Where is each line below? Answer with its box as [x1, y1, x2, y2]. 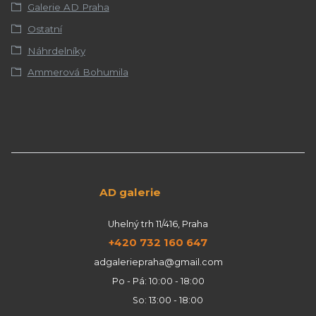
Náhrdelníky [27, 44, 85, 56]
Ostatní [27, 23, 62, 35]
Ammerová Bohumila [27, 66, 128, 78]
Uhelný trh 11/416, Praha [108, 219, 208, 230]
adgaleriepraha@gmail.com [93, 257, 223, 268]
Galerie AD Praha [27, 1, 109, 13]
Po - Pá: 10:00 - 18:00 [111, 276, 205, 287]
